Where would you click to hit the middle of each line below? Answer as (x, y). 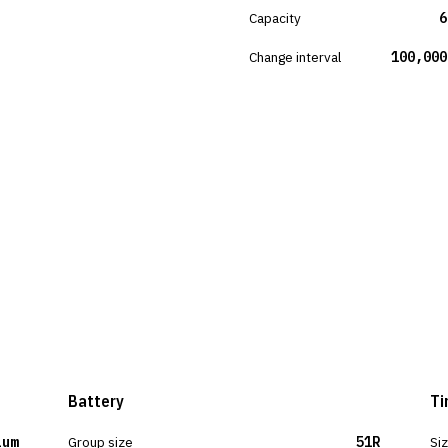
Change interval (295, 57)
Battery (96, 401)
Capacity (275, 18)
